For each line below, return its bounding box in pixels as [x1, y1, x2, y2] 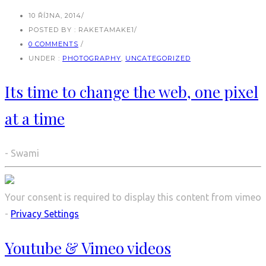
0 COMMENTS [28, 40, 78, 49]
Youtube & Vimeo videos [5, 237, 171, 259]
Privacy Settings [11, 208, 79, 219]
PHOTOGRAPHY [62, 54, 121, 63]
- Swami [5, 147, 39, 159]
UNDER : [28, 54, 62, 63]
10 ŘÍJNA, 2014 [28, 11, 81, 20]
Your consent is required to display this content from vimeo [5, 191, 261, 202]
